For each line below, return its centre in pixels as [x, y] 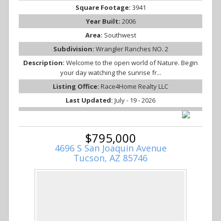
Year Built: [104, 21]
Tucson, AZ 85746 [110, 158]
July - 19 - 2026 [135, 100]
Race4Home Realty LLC [134, 87]
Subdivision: [74, 49]
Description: [45, 63]
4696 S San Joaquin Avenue [110, 148]
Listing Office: [77, 87]
